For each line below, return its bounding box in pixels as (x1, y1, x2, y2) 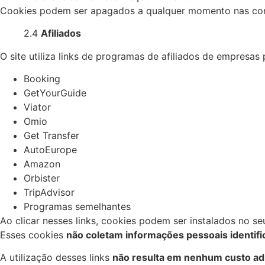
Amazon (24, 158, 60, 170)
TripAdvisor (24, 186, 75, 199)
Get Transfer (24, 130, 79, 142)
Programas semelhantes (24, 201, 131, 213)
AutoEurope (24, 144, 77, 156)
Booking (24, 73, 60, 85)
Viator (24, 101, 51, 114)
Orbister (24, 172, 60, 185)
